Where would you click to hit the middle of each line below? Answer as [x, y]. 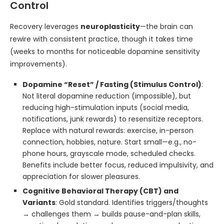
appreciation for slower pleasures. [81, 176]
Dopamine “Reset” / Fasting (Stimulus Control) [112, 84]
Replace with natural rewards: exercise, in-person [108, 130]
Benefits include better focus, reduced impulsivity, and [118, 165]
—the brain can [166, 26]
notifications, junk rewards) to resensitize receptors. [113, 119]
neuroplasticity [110, 26]
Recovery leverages [45, 26]
